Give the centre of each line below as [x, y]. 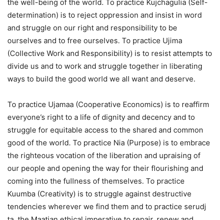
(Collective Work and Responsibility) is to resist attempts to [110, 53]
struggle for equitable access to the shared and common [105, 130]
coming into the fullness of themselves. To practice [96, 181]
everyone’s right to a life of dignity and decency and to [101, 117]
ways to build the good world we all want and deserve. [101, 79]
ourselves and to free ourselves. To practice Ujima [95, 41]
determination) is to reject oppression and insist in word [105, 15]
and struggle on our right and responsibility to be [92, 28]
